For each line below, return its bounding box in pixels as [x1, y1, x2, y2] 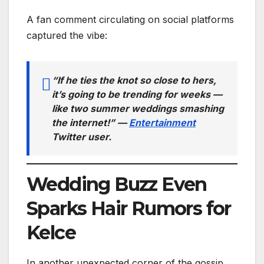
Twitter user [52, 131, 108, 143]
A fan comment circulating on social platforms [27, 14, 234, 26]
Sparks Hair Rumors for [27, 196, 231, 220]
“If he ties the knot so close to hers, [52, 74, 216, 87]
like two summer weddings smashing [52, 103, 224, 115]
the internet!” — [52, 117, 129, 129]
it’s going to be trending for [52, 88, 180, 101]
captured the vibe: [27, 29, 107, 42]
